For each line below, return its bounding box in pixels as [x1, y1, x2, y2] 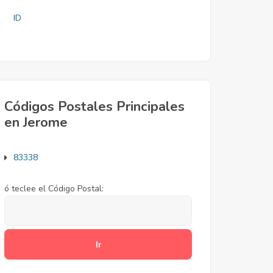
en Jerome [4, 113, 68, 132]
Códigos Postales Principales [4, 97, 185, 116]
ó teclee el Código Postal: [4, 183, 104, 194]
